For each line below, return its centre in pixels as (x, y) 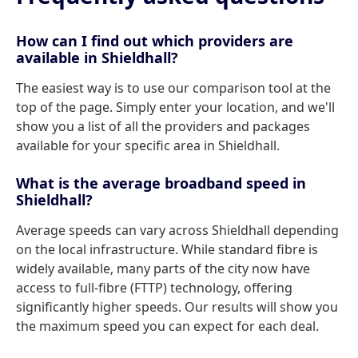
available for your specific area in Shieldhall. (148, 145)
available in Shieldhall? (97, 58)
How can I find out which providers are (155, 41)
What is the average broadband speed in (161, 183)
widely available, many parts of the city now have (163, 268)
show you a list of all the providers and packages (163, 126)
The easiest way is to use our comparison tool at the (173, 88)
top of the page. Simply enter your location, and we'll (175, 107)
